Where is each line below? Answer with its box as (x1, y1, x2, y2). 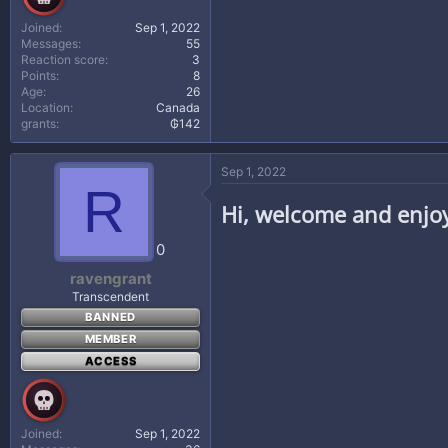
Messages (21, 36, 78, 51)
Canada (156, 100, 200, 115)
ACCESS (84, 353, 137, 368)
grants (21, 116, 56, 131)
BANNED (85, 309, 136, 324)
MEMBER (84, 331, 137, 346)
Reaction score (21, 52, 105, 67)
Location (21, 100, 70, 115)
